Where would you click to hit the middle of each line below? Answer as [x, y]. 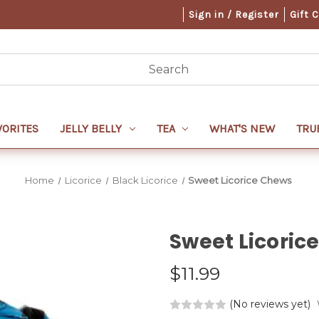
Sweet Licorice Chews [240, 180]
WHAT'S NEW [242, 129]
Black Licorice [145, 180]
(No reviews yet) [270, 304]
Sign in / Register [234, 15]
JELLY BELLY [90, 129]
